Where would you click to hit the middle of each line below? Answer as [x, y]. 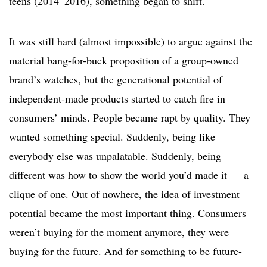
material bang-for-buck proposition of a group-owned [124, 60]
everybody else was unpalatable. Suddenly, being [115, 156]
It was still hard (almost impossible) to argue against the [131, 41]
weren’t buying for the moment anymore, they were [119, 232]
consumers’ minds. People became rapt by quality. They [130, 118]
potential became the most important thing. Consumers [128, 213]
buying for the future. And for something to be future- [125, 251]
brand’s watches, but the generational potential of [116, 80]
